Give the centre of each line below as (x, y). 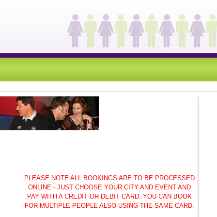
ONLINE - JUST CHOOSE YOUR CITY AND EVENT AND (109, 187)
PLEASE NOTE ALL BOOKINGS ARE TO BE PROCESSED (109, 178)
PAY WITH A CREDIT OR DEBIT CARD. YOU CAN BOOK (109, 196)
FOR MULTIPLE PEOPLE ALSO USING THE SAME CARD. (109, 206)
